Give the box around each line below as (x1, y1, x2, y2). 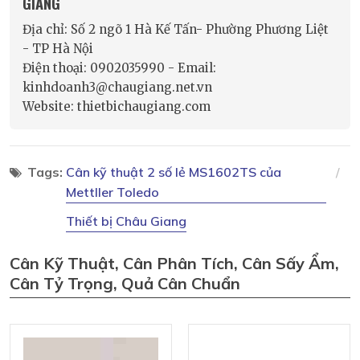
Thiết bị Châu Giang (66, 213, 186, 230)
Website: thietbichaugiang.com (22, 99, 211, 115)
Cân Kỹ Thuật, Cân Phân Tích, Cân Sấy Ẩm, (10, 253, 339, 274)
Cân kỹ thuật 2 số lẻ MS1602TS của (66, 164, 281, 181)
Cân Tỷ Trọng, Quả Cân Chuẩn (10, 273, 240, 294)
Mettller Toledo (66, 184, 159, 201)
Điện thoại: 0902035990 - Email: (22, 60, 216, 76)
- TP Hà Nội (22, 41, 93, 57)
